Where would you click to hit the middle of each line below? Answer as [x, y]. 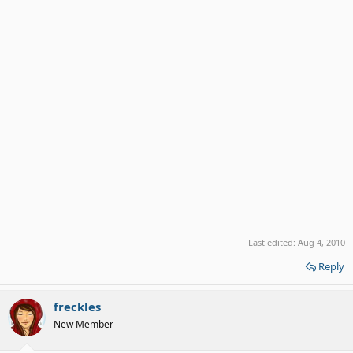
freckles [77, 306]
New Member [84, 324]
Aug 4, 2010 [321, 242]
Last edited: [273, 242]
